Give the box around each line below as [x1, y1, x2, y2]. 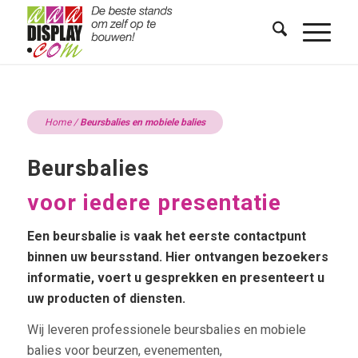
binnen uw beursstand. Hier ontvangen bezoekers [26, 249, 328, 265]
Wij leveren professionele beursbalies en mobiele [26, 322, 306, 338]
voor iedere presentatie [26, 189, 281, 216]
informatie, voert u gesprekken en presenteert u [26, 269, 324, 285]
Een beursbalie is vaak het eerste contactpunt [26, 228, 306, 244]
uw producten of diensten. [26, 290, 185, 306]
